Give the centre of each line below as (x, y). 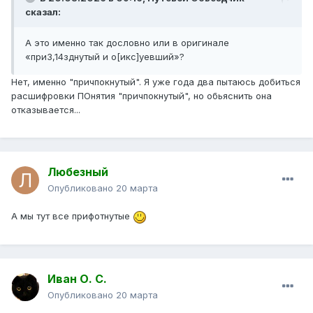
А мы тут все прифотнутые (72, 216)
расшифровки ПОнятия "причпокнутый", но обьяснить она (141, 96)
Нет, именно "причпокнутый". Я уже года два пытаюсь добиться (156, 82)
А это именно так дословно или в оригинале (127, 43)
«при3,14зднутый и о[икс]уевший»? (105, 57)
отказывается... (46, 110)
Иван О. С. (77, 279)
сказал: (43, 12)
